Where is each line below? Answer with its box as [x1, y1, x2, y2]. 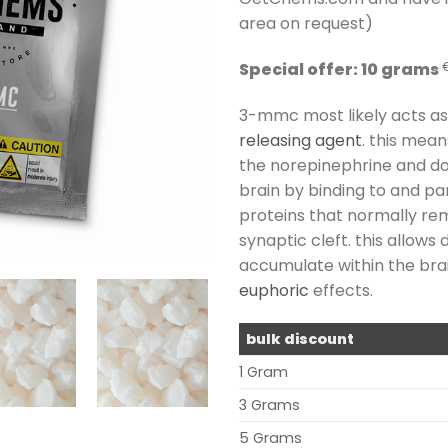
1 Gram [239, 362, 288, 383]
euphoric [239, 278, 309, 302]
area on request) [239, 12, 373, 35]
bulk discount [246, 329, 355, 350]
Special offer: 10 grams [239, 57, 442, 81]
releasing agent [239, 128, 362, 152]
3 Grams [239, 395, 300, 416]
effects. [309, 278, 373, 302]
